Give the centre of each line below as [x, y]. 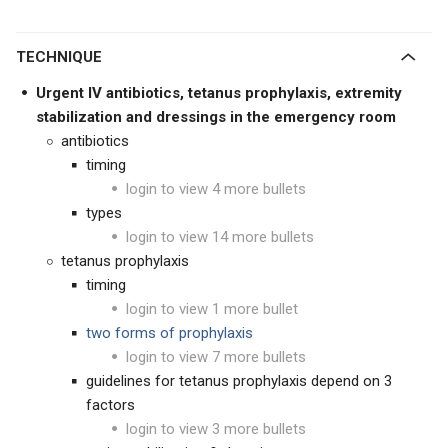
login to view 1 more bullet [212, 309]
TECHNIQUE [64, 57]
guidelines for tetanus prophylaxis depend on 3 [239, 381]
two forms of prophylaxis [169, 333]
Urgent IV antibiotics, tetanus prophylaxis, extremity [219, 93]
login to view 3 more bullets [216, 429]
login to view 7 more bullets [216, 357]
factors [110, 405]
